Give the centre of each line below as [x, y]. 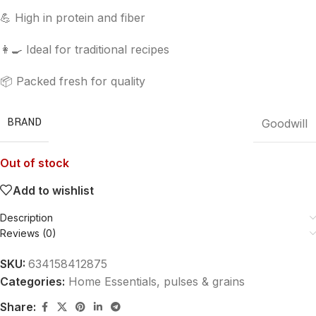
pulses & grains [204, 281]
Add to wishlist [53, 190]
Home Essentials [113, 281]
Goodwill [285, 123]
